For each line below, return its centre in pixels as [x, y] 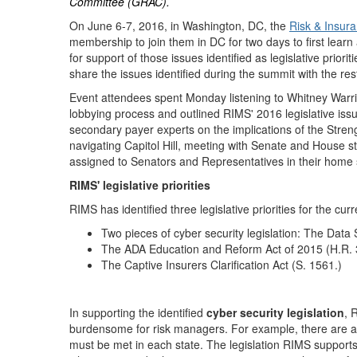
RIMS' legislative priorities [140, 185]
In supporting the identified [138, 312]
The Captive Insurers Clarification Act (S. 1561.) [222, 265]
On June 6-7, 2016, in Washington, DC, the [179, 25]
